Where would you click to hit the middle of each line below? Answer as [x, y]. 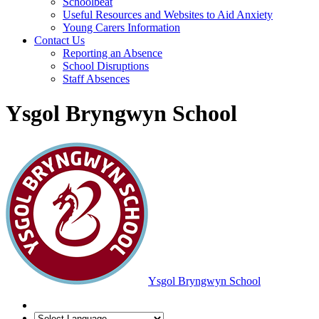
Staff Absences [96, 79]
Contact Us [59, 40]
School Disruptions [106, 66]
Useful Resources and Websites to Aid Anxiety [168, 15]
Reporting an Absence [113, 53]
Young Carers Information [121, 27]
